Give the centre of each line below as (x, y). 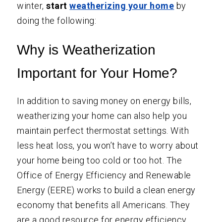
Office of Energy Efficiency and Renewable (104, 175)
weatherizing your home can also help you (102, 115)
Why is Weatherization (86, 50)
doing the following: (57, 20)
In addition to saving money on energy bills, (104, 101)
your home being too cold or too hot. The (100, 160)
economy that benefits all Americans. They (104, 205)
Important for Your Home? (97, 73)
